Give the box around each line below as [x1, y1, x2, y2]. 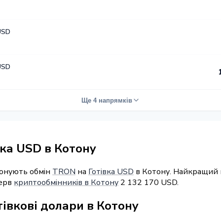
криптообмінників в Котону [14, 177, 118, 188]
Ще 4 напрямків [81, 96, 132, 104]
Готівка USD [88, 166, 134, 177]
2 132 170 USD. [118, 177, 179, 188]
